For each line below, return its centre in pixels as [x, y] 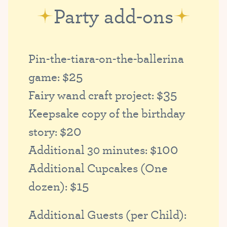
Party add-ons [113, 15]
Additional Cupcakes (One [98, 167]
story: [44, 131]
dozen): [49, 186]
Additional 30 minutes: [89, 149]
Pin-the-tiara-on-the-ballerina [106, 58]
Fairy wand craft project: [92, 94]
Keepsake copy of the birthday [107, 113]
